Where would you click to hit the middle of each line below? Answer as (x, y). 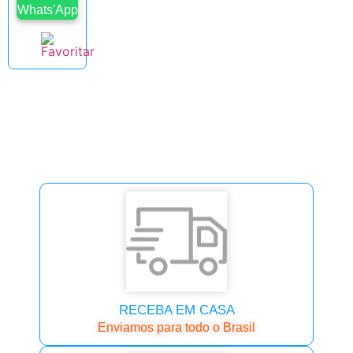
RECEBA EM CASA (176, 310)
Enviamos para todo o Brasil (176, 327)
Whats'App (47, 9)
